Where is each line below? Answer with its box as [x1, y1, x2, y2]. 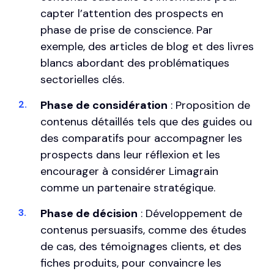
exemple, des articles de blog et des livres [40, 39, 254, 54]
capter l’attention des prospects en [40, 6, 223, 21]
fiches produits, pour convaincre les [40, 256, 221, 271]
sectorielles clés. [40, 72, 124, 87]
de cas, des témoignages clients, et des [40, 239, 242, 254]
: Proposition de [168, 98, 250, 113]
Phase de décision [40, 206, 138, 221]
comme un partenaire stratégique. [40, 180, 215, 196]
